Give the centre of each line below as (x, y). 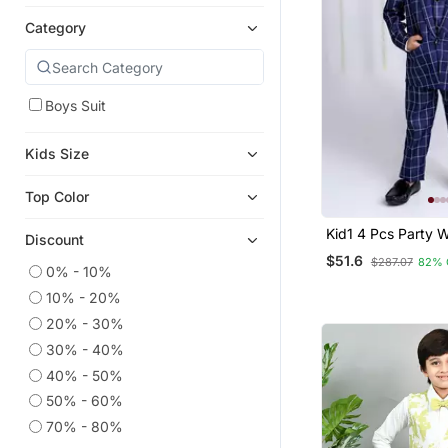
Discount (54, 240)
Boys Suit (75, 106)
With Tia (352, 251)
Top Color (57, 197)
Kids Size (57, 154)
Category (55, 28)
